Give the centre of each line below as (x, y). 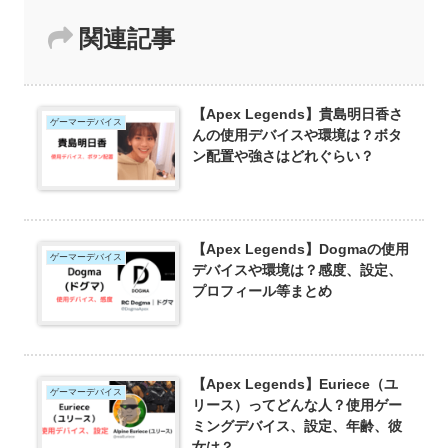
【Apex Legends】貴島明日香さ (298, 113)
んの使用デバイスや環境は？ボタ (297, 134)
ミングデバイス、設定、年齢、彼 (297, 425)
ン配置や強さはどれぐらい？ (283, 155)
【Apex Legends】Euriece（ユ (295, 383)
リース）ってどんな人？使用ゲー (297, 404)
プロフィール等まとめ (262, 290)
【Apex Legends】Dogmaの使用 (301, 248)
